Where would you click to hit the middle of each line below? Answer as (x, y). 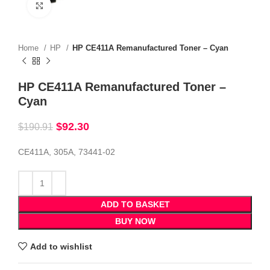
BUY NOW (135, 221)
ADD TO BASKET (135, 204)
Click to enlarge (80, 5)
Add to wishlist (61, 246)
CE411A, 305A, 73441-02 (67, 152)
